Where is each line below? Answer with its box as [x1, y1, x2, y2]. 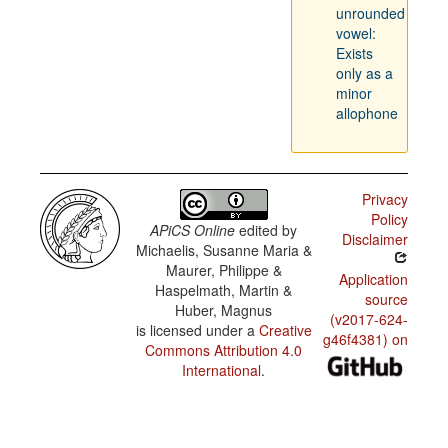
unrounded [335, 3, 405, 23]
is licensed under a [135, 320, 259, 340]
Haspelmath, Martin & [155, 280, 293, 300]
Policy [370, 209, 408, 229]
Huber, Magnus [175, 300, 273, 320]
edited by [235, 220, 298, 240]
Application [338, 269, 408, 289]
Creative [258, 320, 312, 340]
